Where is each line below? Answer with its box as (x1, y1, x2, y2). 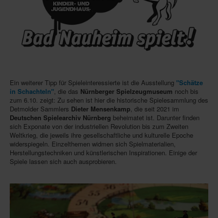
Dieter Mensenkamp (71, 104, 130, 114)
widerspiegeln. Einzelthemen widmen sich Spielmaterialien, (10, 139, 176, 149)
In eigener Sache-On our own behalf (17, 7, 137, 18)
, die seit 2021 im (130, 104, 179, 114)
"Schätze (176, 78, 203, 88)
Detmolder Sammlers (10, 104, 71, 114)
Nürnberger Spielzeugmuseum (80, 87, 173, 96)
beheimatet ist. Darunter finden (111, 113, 200, 123)
